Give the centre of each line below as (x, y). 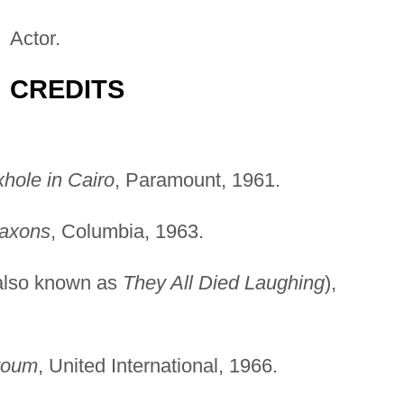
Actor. (35, 38)
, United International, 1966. (157, 365)
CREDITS (67, 89)
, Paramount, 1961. (197, 179)
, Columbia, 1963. (127, 231)
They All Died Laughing (223, 282)
